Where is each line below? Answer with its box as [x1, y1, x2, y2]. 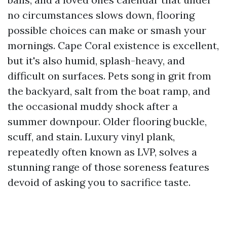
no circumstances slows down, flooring [8, 9, 195, 21]
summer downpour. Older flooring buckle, [8, 115, 207, 128]
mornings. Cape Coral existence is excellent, [8, 39, 219, 52]
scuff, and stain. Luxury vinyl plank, [8, 130, 175, 143]
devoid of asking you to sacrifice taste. [8, 176, 191, 188]
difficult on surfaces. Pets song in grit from [8, 69, 211, 82]
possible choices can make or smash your [8, 24, 206, 36]
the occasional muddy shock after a [8, 100, 178, 112]
